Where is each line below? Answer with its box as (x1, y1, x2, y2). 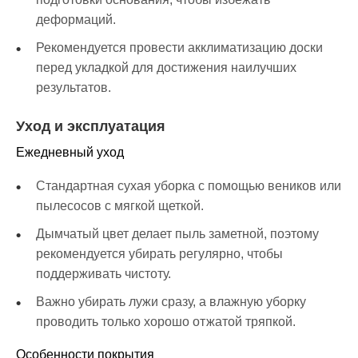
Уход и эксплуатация (16, 118, 165, 135)
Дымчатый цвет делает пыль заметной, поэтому (36, 227, 319, 241)
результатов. (36, 81, 111, 95)
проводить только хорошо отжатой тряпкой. (36, 315, 296, 329)
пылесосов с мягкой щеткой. (36, 199, 204, 213)
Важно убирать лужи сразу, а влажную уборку (36, 295, 306, 309)
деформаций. (36, 13, 116, 27)
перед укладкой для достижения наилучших (36, 61, 296, 75)
